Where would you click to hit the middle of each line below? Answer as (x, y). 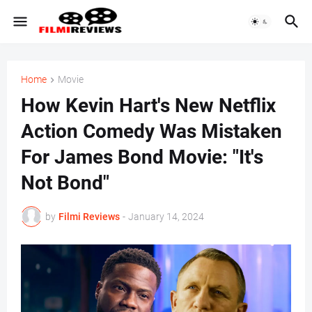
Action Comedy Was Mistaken (151, 132)
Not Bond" (65, 183)
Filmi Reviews (89, 216)
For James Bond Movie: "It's (142, 157)
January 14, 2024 (166, 216)
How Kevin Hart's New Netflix (148, 106)
